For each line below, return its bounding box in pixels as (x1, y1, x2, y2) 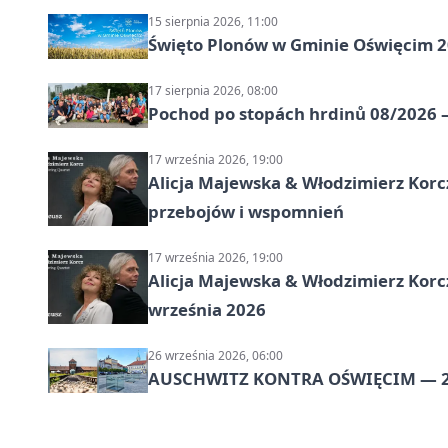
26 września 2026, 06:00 (148, 347, 283, 365)
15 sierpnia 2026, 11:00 (148, 13, 278, 31)
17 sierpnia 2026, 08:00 (148, 82, 278, 100)
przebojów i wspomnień (148, 200, 344, 224)
